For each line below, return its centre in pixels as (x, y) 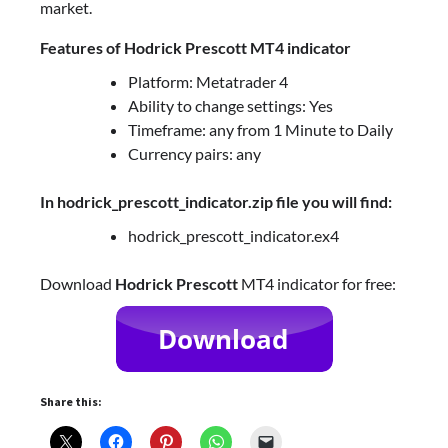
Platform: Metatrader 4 (208, 81)
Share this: (71, 401)
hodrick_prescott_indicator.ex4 (233, 235)
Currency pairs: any (194, 153)
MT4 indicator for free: (317, 283)
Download (77, 283)
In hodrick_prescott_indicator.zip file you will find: (216, 201)
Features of (82, 47)
